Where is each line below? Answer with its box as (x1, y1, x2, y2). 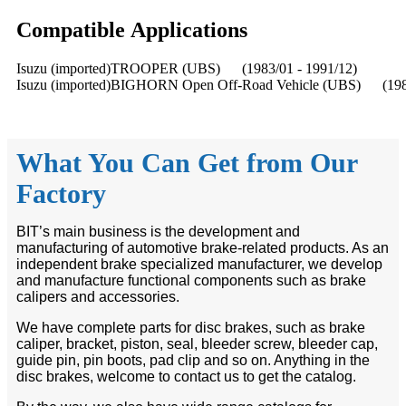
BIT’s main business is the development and (16, 223, 300, 239)
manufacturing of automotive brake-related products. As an (16, 239, 389, 256)
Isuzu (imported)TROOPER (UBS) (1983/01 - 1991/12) (16, 60, 357, 76)
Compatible (16, 17, 130, 42)
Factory (16, 178, 106, 208)
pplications (146, 17, 247, 42)
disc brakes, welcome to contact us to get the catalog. (16, 368, 356, 384)
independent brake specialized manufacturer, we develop (16, 256, 382, 272)
